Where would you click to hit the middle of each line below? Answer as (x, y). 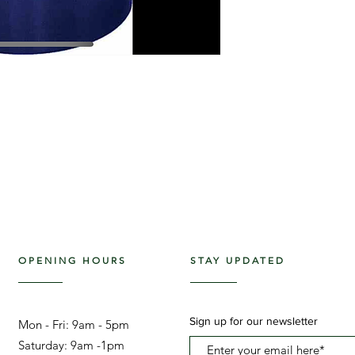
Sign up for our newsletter (254, 321)
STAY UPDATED (238, 260)
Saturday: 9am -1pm (71, 345)
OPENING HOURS (73, 260)
